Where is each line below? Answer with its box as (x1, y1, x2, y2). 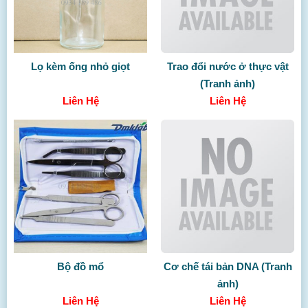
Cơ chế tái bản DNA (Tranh (163, 261, 292, 272)
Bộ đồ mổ (57, 261, 104, 272)
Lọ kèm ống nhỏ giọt (31, 60, 130, 72)
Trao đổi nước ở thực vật (166, 60, 289, 72)
